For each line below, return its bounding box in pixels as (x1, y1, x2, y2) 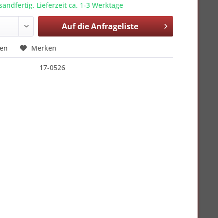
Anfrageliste (91, 21, 138, 32)
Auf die (61, 21, 89, 32)
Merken (31, 43, 57, 53)
